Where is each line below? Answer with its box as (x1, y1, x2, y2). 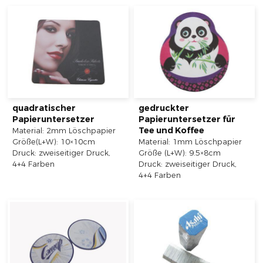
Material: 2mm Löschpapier (12, 126, 116, 136)
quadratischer (12, 103, 76, 114)
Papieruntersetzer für (139, 114, 236, 125)
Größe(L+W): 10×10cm (12, 137, 96, 147)
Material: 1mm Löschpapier (139, 137, 242, 147)
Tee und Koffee (139, 125, 205, 136)
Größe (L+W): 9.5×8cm (139, 149, 221, 158)
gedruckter (139, 103, 190, 114)
